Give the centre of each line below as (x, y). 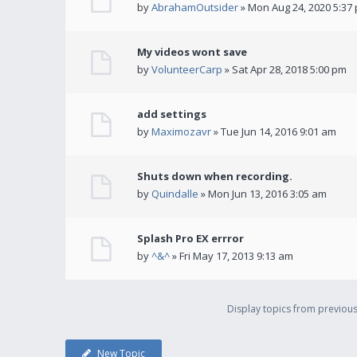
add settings (172, 114)
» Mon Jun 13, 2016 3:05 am (263, 194)
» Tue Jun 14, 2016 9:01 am (274, 131)
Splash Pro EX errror (190, 238)
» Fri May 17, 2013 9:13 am (231, 256)
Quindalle (175, 194)
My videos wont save (192, 52)
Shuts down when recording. (215, 176)
